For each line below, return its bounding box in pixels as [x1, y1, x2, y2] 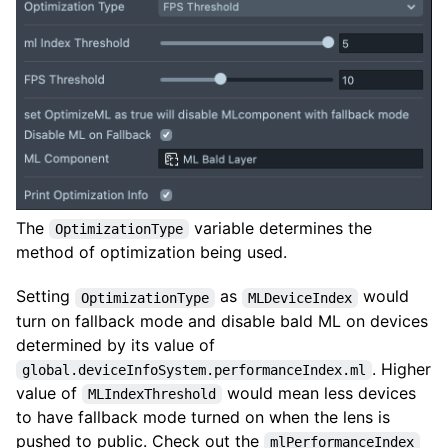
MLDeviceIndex [248, 289, 352, 306]
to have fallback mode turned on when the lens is [16, 406, 390, 427]
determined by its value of [16, 334, 215, 355]
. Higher [372, 358, 431, 379]
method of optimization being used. [16, 242, 287, 263]
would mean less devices [222, 382, 416, 403]
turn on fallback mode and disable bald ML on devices [16, 310, 428, 331]
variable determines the [189, 218, 372, 239]
